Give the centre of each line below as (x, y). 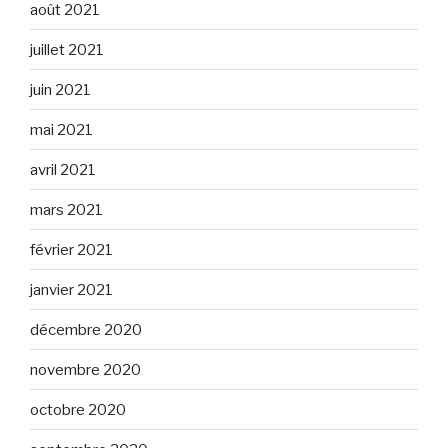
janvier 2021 (71, 289)
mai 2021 (61, 129)
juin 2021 (60, 89)
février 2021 (71, 249)
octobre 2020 (78, 409)
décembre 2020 (86, 329)
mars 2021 (66, 209)
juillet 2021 (67, 49)
